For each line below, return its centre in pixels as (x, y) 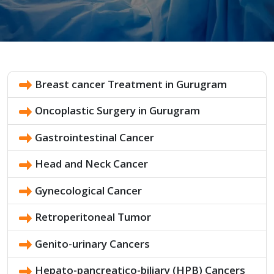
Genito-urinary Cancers (92, 243)
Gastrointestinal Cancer (94, 137)
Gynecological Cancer (88, 190)
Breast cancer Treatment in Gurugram (131, 84)
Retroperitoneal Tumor (93, 217)
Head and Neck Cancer (91, 164)
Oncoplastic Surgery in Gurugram (117, 111)
